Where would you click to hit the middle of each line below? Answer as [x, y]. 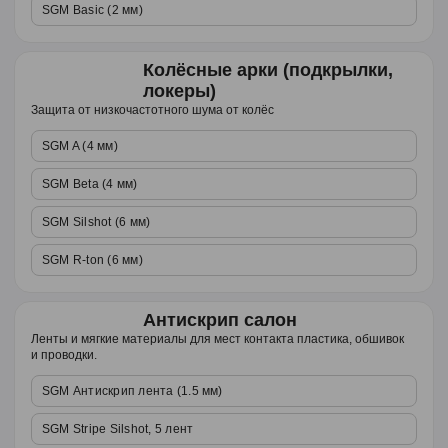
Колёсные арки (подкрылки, [268, 70]
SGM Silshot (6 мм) [96, 222]
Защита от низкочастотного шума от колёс [152, 110]
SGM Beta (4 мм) [90, 184]
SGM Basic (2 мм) [92, 10]
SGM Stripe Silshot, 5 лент [118, 429]
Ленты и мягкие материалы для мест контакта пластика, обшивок [217, 339]
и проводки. [64, 355]
